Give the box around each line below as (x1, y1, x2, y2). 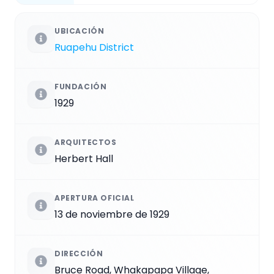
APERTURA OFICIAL (54, 192, 135, 203)
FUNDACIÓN (54, 81, 107, 92)
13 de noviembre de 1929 (54, 207, 169, 221)
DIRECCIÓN (54, 248, 103, 259)
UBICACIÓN (54, 25, 105, 36)
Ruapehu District (54, 40, 134, 54)
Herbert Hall (54, 151, 113, 166)
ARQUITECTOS (54, 136, 117, 147)
